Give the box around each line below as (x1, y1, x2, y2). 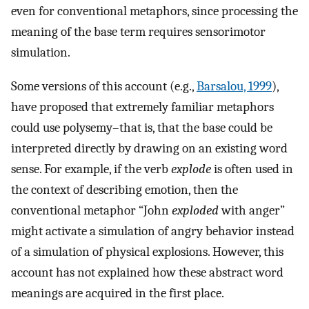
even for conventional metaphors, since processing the (11, 3, 298, 19)
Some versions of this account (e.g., (11, 78, 197, 94)
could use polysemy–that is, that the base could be (11, 119, 272, 135)
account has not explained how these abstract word (11, 264, 283, 280)
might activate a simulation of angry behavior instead (11, 223, 295, 239)
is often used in (211, 161, 293, 177)
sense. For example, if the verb (11, 161, 171, 177)
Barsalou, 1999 (197, 78, 272, 94)
